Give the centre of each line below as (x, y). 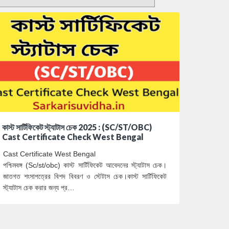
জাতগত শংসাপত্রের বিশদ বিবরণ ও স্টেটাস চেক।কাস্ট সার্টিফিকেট (85, 176)
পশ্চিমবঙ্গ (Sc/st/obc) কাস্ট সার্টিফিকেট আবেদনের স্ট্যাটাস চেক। (85, 165)
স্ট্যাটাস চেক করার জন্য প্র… (39, 187)
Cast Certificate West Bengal (50, 154)
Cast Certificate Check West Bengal (73, 136)
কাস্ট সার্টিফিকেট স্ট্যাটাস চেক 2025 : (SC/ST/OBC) (77, 127)
